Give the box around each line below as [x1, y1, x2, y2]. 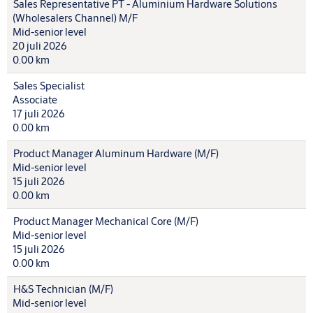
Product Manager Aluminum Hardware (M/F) [13, 147, 219, 160]
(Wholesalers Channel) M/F [13, 11, 138, 24]
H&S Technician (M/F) [13, 282, 113, 296]
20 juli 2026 [13, 39, 67, 52]
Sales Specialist [13, 79, 85, 92]
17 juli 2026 [13, 107, 65, 120]
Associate [13, 93, 57, 106]
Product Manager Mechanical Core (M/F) [13, 214, 198, 228]
